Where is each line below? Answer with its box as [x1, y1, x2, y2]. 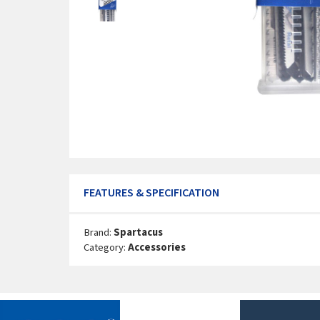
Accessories [128, 239, 186, 255]
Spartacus [114, 224, 163, 240]
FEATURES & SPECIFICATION [84, 184, 219, 201]
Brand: [84, 224, 114, 240]
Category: [84, 239, 128, 255]
